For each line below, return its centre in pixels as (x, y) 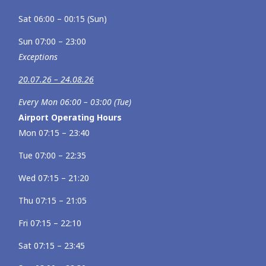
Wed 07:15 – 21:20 (54, 178)
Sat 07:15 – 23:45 (52, 246)
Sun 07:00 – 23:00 (52, 41)
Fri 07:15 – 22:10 (50, 223)
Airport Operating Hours (70, 117)
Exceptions (38, 57)
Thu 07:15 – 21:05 (53, 200)
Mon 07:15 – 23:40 (54, 133)
